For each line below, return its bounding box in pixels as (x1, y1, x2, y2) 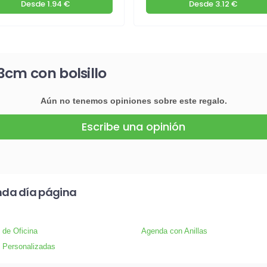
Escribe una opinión (82, 119, 185, 135)
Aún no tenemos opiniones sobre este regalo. (40, 96, 227, 106)
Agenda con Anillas (141, 226, 207, 236)
